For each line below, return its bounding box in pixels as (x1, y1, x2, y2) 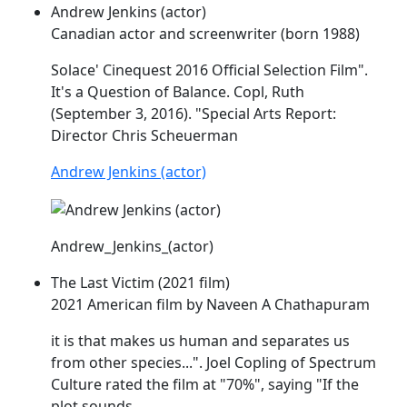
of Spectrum (287, 352, 376, 373)
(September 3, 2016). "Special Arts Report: (51, 104, 336, 124)
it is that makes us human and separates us (51, 331, 350, 352)
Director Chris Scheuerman (51, 125, 238, 146)
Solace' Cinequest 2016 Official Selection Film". (51, 60, 368, 81)
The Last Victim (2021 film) (51, 273, 230, 293)
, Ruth (264, 82, 304, 103)
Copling (234, 352, 287, 373)
